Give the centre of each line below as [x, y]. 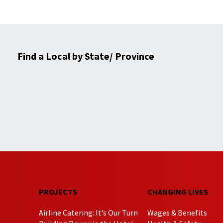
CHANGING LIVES [177, 191]
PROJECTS [58, 191]
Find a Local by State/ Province [86, 56]
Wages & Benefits [177, 212]
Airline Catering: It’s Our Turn [89, 212]
